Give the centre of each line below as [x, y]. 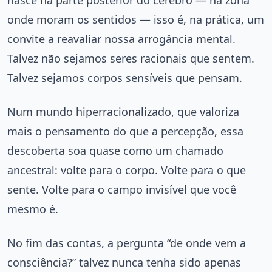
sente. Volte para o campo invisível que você [122, 189]
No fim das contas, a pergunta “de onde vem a [127, 243]
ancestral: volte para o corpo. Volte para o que [127, 170]
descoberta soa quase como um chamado [115, 150]
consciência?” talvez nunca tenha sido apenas [124, 262]
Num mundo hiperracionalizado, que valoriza [123, 111]
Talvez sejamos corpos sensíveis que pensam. [125, 77]
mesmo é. [33, 209]
